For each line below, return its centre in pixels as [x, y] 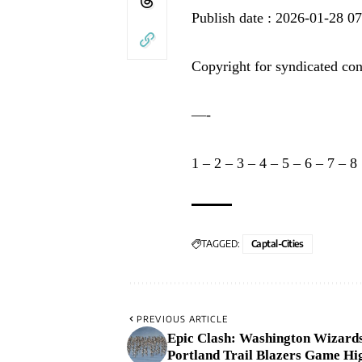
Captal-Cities [278, 243]
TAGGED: [221, 243]
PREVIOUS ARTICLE [182, 318]
